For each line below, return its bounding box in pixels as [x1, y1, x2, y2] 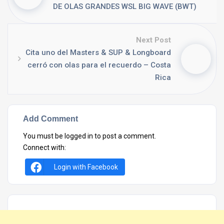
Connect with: [23, 143, 66, 151]
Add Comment [23, 114, 78, 123]
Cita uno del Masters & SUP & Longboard [25, 48, 171, 57]
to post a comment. [93, 132, 156, 140]
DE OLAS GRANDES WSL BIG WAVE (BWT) [53, 2, 196, 11]
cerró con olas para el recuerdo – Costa [27, 60, 171, 69]
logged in [64, 132, 93, 140]
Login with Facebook [54, 163, 118, 171]
